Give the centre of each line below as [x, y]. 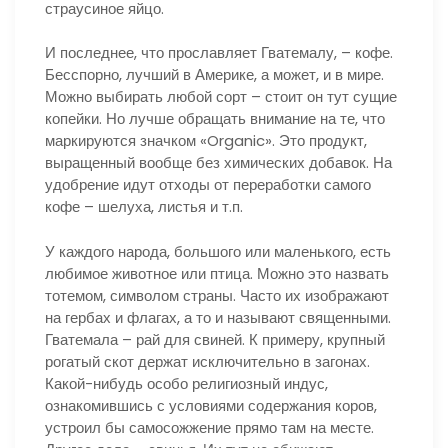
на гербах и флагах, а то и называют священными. [218, 317]
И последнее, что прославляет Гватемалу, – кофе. [219, 52]
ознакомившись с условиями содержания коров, [211, 405]
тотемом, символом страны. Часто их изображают [217, 295]
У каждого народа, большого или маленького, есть [218, 251]
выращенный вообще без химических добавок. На [218, 162]
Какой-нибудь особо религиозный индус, [186, 383]
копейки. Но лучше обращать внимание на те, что [215, 118]
